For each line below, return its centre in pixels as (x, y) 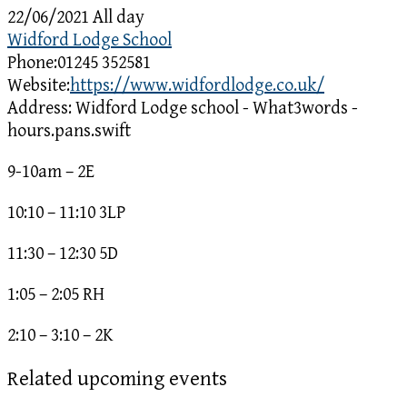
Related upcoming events (117, 380)
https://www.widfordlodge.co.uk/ (197, 85)
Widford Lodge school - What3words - (217, 108)
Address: (40, 108)
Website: (39, 85)
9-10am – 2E (51, 172)
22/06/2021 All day (76, 17)
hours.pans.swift (69, 131)
